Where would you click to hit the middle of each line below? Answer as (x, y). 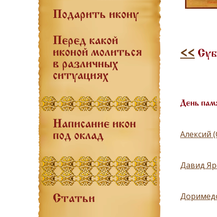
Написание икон (94, 124)
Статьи (74, 199)
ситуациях (81, 76)
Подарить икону (96, 15)
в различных (85, 64)
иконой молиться (97, 53)
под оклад (78, 136)
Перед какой (85, 41)
